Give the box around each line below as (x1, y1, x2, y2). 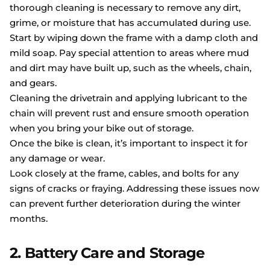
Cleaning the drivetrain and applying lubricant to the (10, 92, 247, 104)
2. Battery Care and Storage (10, 244, 205, 262)
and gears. (10, 77, 57, 89)
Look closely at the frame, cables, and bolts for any (10, 168, 239, 179)
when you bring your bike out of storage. (10, 122, 193, 134)
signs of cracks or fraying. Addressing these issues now (10, 183, 259, 194)
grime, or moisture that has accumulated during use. (10, 17, 251, 28)
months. (10, 213, 48, 224)
